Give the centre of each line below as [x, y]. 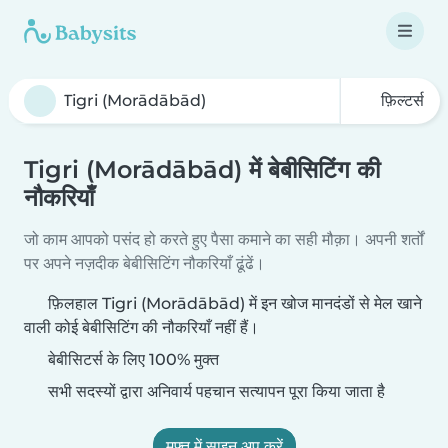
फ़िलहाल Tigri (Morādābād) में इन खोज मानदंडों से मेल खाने [235, 303]
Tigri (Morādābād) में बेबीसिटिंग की [202, 169]
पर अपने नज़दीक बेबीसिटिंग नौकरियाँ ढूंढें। [144, 263]
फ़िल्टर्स [400, 100]
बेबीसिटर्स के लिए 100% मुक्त [131, 359]
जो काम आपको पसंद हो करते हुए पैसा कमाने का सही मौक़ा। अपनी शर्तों [224, 239]
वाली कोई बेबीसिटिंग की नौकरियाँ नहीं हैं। [141, 327]
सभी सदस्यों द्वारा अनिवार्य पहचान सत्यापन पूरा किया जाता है [214, 391]
